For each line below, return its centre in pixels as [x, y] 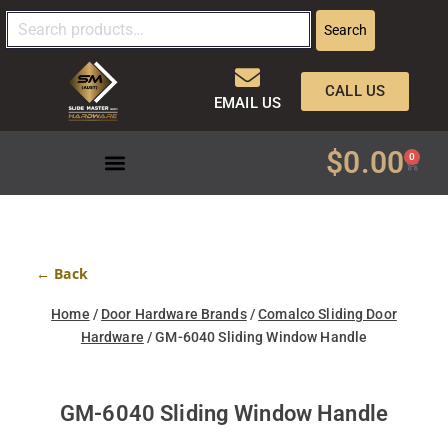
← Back [62, 274]
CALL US [355, 90]
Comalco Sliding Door [327, 314]
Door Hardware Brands [174, 314]
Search [345, 30]
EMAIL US [248, 103]
